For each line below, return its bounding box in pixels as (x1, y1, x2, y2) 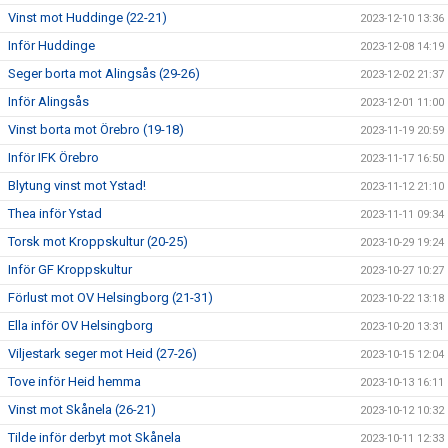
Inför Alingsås (8, 93, 89, 109)
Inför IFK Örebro (8, 149, 99, 165)
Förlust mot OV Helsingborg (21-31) (8, 289, 213, 305)
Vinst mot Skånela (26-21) (8, 401, 156, 417)
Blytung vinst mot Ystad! (8, 177, 146, 193)
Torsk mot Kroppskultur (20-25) (8, 233, 188, 249)
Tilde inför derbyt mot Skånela (8, 429, 181, 445)
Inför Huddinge (8, 37, 95, 53)
